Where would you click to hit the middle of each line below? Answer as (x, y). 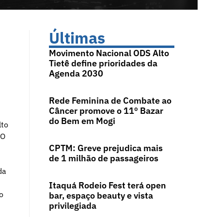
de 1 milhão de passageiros (103, 158)
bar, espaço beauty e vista (101, 196)
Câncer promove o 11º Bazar (106, 111)
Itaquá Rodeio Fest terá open (107, 186)
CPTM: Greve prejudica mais (106, 148)
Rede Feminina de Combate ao (110, 101)
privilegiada (72, 206)
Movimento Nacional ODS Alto (109, 53)
